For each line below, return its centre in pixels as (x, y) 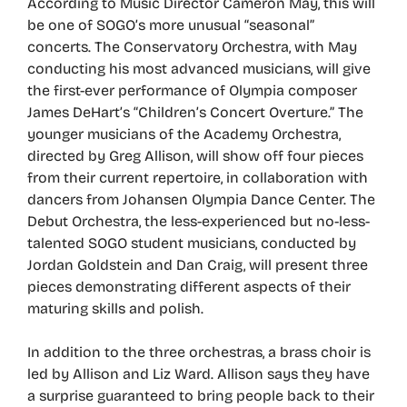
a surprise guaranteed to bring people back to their (201, 396)
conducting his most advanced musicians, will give (199, 69)
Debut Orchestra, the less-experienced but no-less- (199, 222)
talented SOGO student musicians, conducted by (192, 243)
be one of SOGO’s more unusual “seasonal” (171, 25)
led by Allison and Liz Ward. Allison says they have (199, 374)
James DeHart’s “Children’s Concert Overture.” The (195, 113)
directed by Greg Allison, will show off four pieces (195, 156)
